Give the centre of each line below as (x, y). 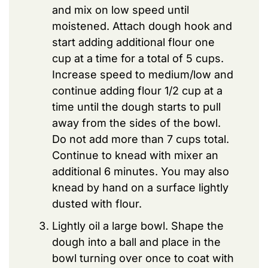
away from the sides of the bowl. (136, 123)
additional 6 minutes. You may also (141, 171)
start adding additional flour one (133, 42)
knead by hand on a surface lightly (140, 187)
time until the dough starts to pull (136, 106)
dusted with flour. (97, 203)
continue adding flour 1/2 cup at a (137, 90)
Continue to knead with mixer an (135, 155)
